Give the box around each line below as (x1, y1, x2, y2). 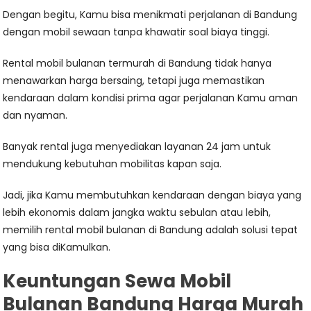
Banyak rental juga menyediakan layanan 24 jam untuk (3, 140, 271, 154)
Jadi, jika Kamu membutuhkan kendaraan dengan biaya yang (3, 188, 302, 203)
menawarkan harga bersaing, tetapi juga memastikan (3, 74, 265, 88)
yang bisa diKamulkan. (3, 240, 111, 255)
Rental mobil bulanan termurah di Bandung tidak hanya (3, 56, 272, 71)
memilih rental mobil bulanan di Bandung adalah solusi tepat (3, 223, 299, 237)
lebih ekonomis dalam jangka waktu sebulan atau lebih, (3, 205, 271, 220)
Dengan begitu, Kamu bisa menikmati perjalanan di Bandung (3, 8, 298, 22)
